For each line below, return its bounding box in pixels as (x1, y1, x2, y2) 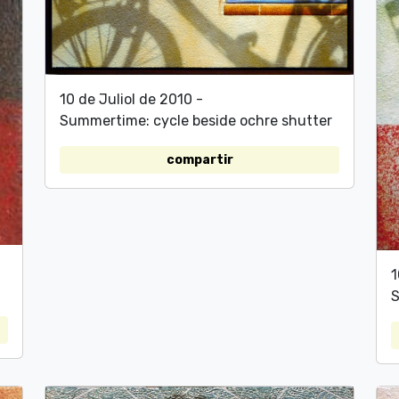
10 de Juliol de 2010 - (60, 90, 203, 108)
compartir (166, 151, 233, 167)
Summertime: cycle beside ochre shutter (60, 111, 332, 129)
